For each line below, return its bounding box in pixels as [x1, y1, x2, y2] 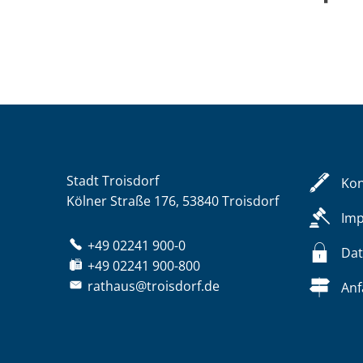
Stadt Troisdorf [66, 172, 159, 190]
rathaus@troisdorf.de [88, 277, 220, 295]
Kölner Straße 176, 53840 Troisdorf [66, 192, 279, 210]
